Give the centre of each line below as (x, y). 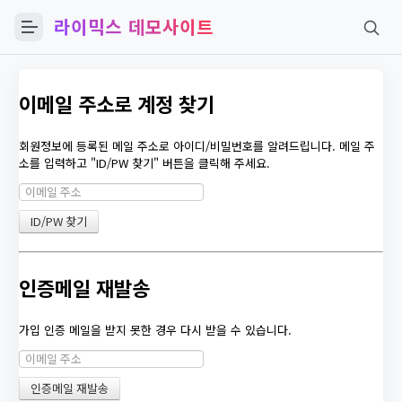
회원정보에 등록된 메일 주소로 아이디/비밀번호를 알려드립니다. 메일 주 (197, 146)
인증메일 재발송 (84, 287)
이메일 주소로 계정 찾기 (117, 103)
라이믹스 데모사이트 (134, 26)
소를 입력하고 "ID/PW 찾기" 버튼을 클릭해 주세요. (144, 163)
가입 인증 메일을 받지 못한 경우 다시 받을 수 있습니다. (155, 330)
